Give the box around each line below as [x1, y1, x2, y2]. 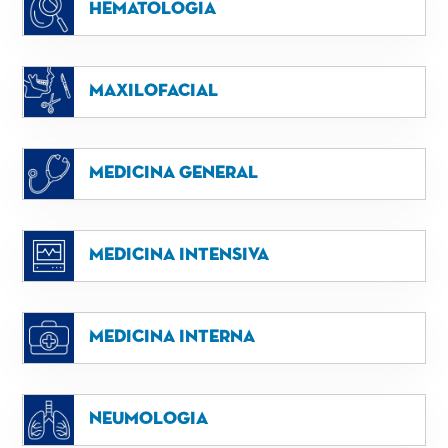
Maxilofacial [88, 82, 218, 101]
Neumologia [88, 410, 208, 429]
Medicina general [88, 164, 258, 183]
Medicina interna [88, 328, 255, 347]
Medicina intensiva [88, 246, 269, 265]
